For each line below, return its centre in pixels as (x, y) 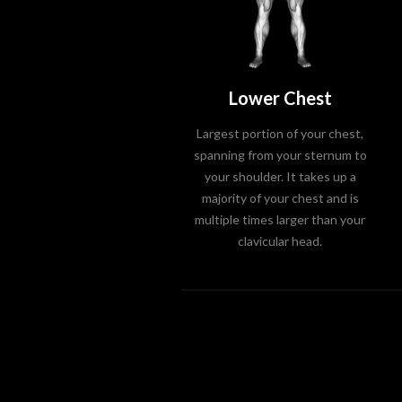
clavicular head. (280, 241)
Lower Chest (280, 98)
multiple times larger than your (280, 219)
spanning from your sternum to (280, 155)
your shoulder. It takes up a (280, 176)
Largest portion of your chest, (280, 133)
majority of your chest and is (280, 198)
